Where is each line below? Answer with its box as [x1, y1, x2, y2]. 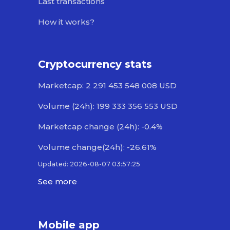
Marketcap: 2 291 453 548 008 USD [38, 80, 177, 90]
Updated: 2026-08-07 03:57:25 [38, 160, 140, 168]
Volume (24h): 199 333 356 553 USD [38, 101, 178, 111]
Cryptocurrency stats [38, 57, 152, 70]
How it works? [38, 16, 94, 27]
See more [38, 176, 77, 186]
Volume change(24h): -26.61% [38, 142, 157, 152]
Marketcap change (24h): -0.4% [38, 121, 163, 131]
